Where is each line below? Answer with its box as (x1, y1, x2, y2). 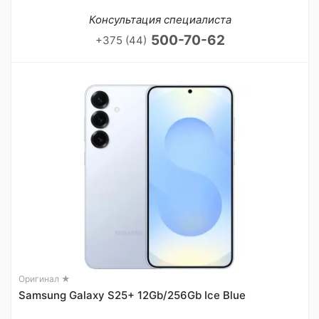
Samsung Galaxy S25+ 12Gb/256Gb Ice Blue (19, 288, 246, 302)
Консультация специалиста (88, 13, 231, 26)
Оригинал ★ (19, 273, 70, 284)
